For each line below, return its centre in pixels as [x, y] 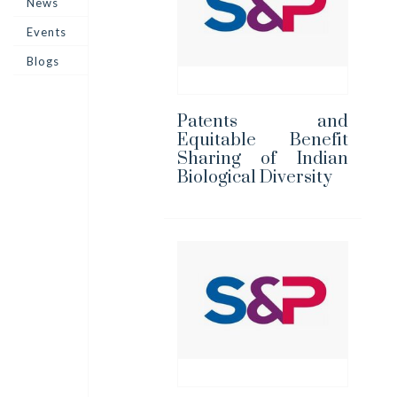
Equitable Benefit [262, 140]
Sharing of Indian [262, 159]
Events [47, 32]
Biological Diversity [254, 177]
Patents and [262, 121]
